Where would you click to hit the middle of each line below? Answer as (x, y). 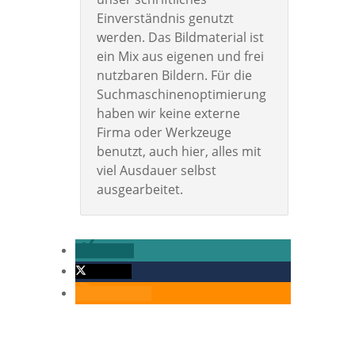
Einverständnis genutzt (165, 19)
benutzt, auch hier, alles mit (179, 152)
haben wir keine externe (168, 114)
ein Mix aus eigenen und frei (180, 57)
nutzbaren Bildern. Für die (174, 76)
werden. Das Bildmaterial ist (180, 38)
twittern (107, 272)
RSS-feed (124, 294)
